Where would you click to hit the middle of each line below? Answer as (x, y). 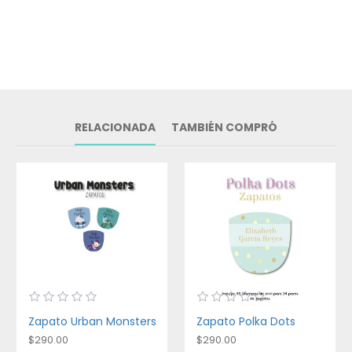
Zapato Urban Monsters (92, 321)
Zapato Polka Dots (246, 321)
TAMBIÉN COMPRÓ (224, 127)
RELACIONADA (115, 127)
